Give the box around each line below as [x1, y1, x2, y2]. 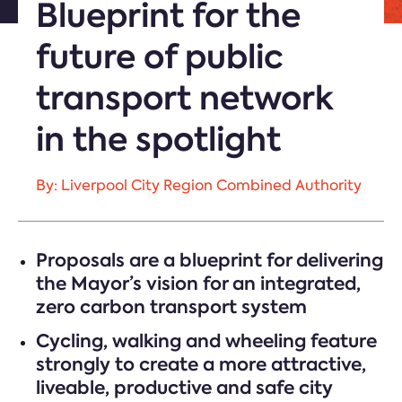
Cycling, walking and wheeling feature [36, 328, 377, 354]
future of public [36, 34, 284, 79]
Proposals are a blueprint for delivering [36, 248, 383, 273]
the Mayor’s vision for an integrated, [36, 271, 361, 296]
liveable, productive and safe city [36, 375, 333, 400]
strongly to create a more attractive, [36, 352, 366, 377]
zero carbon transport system [36, 294, 307, 319]
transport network [36, 75, 333, 120]
